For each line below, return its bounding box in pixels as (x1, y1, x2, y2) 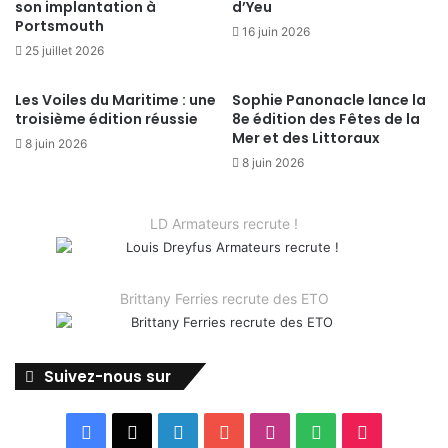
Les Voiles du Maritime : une (15, 89, 216, 110)
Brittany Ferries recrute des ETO (119, 289, 329, 307)
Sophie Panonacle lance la (232, 89, 426, 110)
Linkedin (182, 420, 254, 442)
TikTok (366, 420, 424, 442)
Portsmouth (15, 15, 104, 36)
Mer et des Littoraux (232, 127, 380, 148)
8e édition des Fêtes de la (232, 108, 420, 129)
